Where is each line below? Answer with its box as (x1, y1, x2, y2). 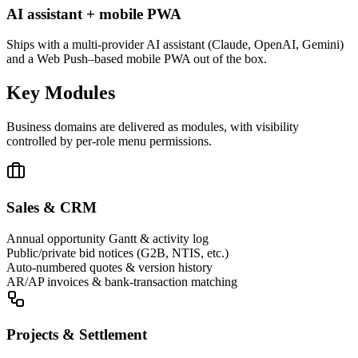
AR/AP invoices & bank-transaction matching (6, 274, 237, 288)
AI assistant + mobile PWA (6, 5, 181, 22)
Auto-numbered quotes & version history (6, 260, 213, 274)
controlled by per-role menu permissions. (6, 134, 212, 149)
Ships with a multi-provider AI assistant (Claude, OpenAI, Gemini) (6, 38, 344, 52)
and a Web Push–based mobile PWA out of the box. (6, 52, 267, 66)
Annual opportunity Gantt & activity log (6, 231, 209, 245)
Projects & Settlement (6, 326, 147, 344)
